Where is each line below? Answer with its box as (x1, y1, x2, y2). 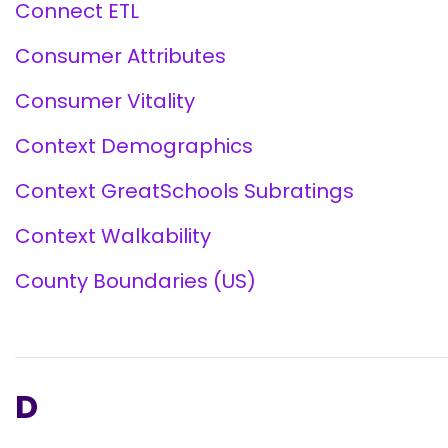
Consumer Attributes (15, 42, 226, 70)
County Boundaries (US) (15, 267, 256, 295)
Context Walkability (15, 222, 211, 250)
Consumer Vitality (15, 87, 195, 115)
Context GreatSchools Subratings (15, 177, 354, 205)
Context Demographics (15, 132, 253, 160)
